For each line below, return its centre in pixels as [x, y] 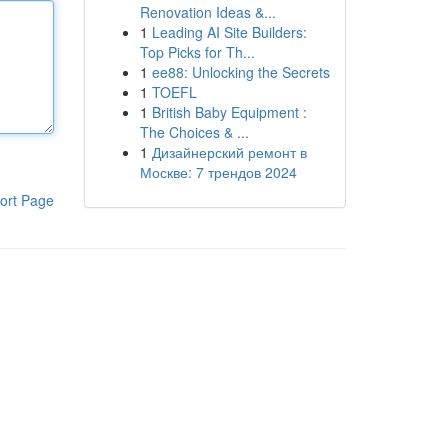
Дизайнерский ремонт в [229, 152]
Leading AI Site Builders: [229, 32]
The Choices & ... [194, 132]
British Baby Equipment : [229, 112]
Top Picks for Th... [197, 52]
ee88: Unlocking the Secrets [240, 72]
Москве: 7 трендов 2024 [218, 172]
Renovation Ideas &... [207, 12]
